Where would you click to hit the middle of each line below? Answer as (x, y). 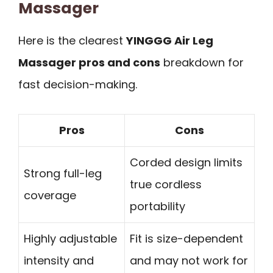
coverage (50, 196)
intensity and (59, 261)
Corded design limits (186, 163)
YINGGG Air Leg (170, 40)
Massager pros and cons (89, 62)
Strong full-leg (63, 174)
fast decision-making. (78, 84)
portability (158, 207)
